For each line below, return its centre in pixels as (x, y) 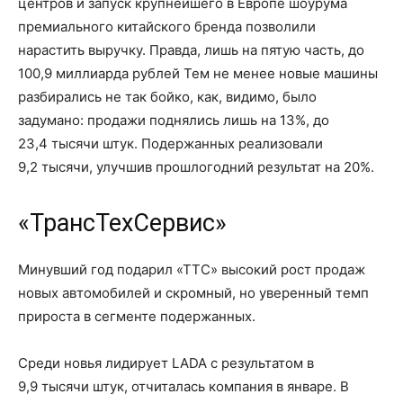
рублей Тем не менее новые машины (253, 73)
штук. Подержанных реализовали (211, 143)
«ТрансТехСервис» (122, 223)
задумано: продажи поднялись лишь (139, 120)
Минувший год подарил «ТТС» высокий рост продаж (192, 269)
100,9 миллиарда (73, 73)
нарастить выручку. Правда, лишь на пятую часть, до (191, 50)
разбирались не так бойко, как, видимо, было (167, 97)
